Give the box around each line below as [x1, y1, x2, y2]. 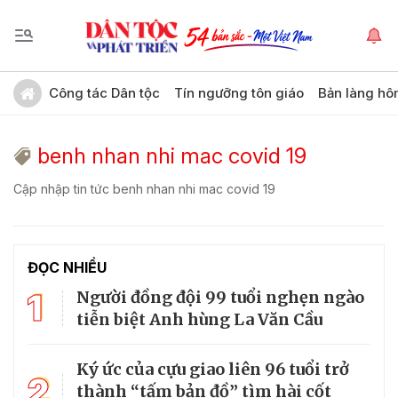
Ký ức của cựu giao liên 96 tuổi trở [76, 359, 349, 379]
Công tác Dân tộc [49, 84, 160, 101]
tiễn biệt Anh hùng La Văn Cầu [76, 309, 322, 330]
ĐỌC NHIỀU [28, 259, 107, 276]
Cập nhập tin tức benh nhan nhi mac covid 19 [13, 181, 275, 196]
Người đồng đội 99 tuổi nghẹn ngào [76, 287, 364, 307]
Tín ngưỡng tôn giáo [174, 84, 304, 101]
